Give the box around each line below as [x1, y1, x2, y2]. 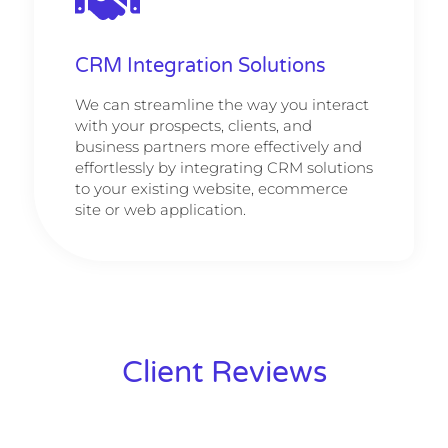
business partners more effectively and [74, 137, 362, 157]
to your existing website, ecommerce [74, 179, 348, 199]
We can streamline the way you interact [74, 95, 369, 115]
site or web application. [74, 200, 246, 220]
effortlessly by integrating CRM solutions [74, 158, 373, 178]
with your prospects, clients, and [74, 116, 312, 136]
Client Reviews [121, 354, 327, 391]
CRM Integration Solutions [74, 54, 326, 79]
